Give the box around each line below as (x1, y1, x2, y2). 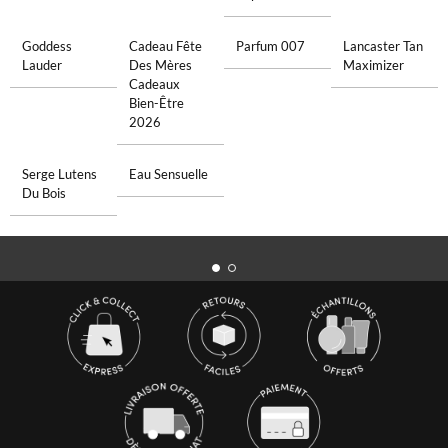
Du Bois (21, 185, 66, 201)
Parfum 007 (236, 38, 305, 54)
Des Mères (128, 57, 192, 73)
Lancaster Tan (343, 38, 424, 54)
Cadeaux (128, 76, 180, 92)
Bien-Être (128, 95, 184, 111)
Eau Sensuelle (128, 166, 208, 182)
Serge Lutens (21, 166, 97, 182)
